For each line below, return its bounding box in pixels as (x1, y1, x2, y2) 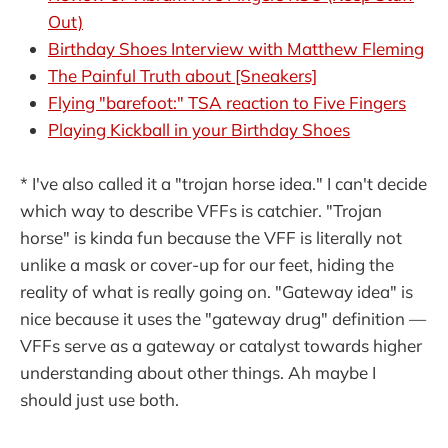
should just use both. (20, 388, 179, 410)
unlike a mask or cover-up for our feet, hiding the (20, 253, 394, 275)
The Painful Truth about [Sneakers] (48, 64, 317, 86)
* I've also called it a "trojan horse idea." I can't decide (20, 172, 427, 194)
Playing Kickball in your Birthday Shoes (48, 118, 350, 140)
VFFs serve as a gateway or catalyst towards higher (20, 334, 422, 356)
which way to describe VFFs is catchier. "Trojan (20, 199, 382, 221)
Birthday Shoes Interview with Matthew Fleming (48, 37, 424, 59)
